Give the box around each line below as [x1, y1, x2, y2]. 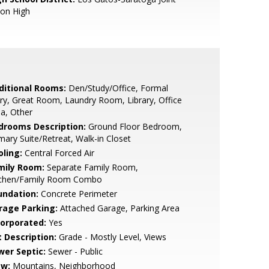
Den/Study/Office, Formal [65, 82, 168, 94]
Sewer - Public [45, 246, 103, 257]
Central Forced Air [22, 147, 94, 159]
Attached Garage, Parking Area [57, 202, 180, 214]
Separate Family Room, [44, 162, 138, 173]
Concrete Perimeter [38, 188, 117, 199]
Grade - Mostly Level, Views [56, 231, 166, 243]
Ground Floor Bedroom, [85, 121, 182, 132]
